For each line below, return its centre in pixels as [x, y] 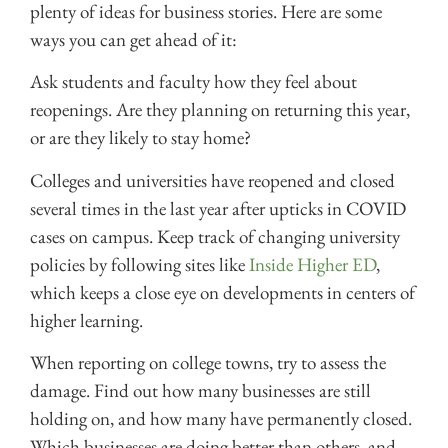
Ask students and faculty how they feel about [193, 82]
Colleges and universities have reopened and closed [212, 180]
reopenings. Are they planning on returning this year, [220, 110]
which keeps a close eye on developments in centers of [222, 292]
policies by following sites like [139, 264]
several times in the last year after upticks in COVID [218, 208]
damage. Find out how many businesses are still [200, 391]
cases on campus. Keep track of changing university [215, 236]
